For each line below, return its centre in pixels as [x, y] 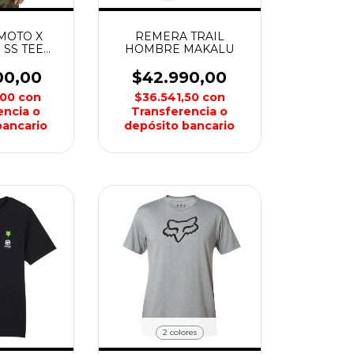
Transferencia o [180, 111]
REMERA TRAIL [179, 36]
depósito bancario [180, 125]
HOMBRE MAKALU [180, 49]
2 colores [179, 332]
